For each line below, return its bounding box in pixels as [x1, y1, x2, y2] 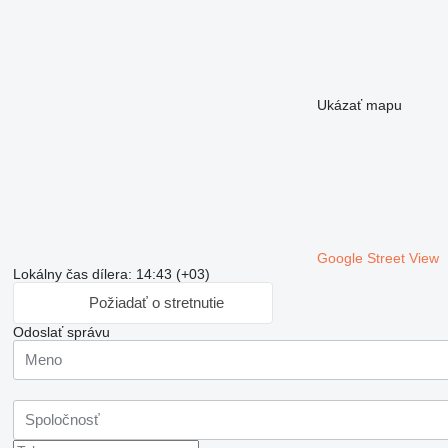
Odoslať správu [12, 323, 110, 340]
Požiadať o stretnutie [88, 294, 224, 312]
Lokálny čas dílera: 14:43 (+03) [12, 265, 210, 282]
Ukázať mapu [316, 96, 402, 113]
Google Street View [316, 249, 439, 266]
